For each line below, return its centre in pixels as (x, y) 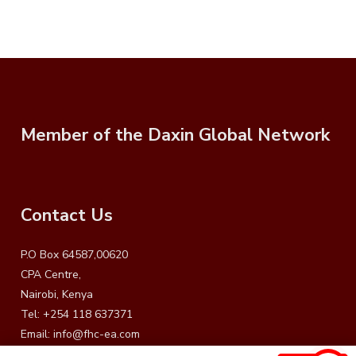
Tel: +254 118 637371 (76, 315)
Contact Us (66, 215)
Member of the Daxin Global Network (175, 135)
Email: (37, 335)
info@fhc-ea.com (96, 335)
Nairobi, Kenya (56, 295)
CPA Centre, (50, 275)
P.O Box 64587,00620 (74, 255)
